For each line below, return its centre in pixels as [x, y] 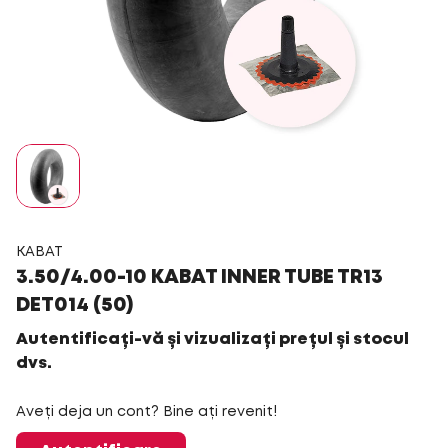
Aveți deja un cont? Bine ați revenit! [146, 412]
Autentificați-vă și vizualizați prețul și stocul [212, 339]
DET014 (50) [74, 305]
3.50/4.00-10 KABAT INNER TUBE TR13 [199, 277]
